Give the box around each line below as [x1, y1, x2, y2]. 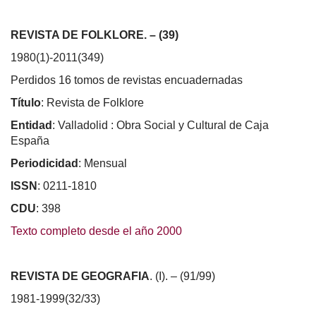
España [11, 134, 49, 147]
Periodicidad [11, 157, 78, 169]
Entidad [11, 119, 52, 131]
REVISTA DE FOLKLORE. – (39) [11, 28, 178, 41]
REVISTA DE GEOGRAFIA [11, 269, 150, 282]
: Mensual [78, 157, 127, 169]
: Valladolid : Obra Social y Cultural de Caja [52, 119, 269, 131]
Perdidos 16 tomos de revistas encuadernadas [11, 73, 243, 86]
